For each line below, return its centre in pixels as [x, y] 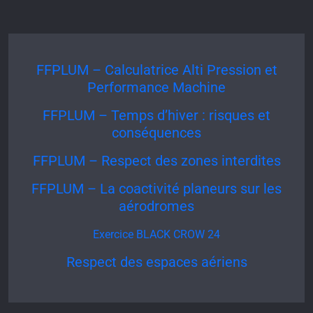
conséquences [156, 133]
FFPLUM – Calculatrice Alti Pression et [156, 70]
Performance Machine [156, 87]
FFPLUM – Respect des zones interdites [156, 161]
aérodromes [156, 206]
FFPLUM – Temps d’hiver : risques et [156, 115]
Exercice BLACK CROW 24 [156, 234]
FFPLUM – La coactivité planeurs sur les [156, 189]
